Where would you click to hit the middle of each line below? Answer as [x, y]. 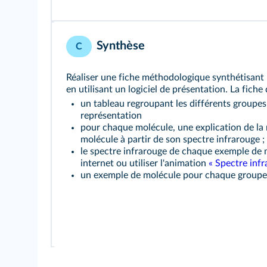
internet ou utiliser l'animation [145, 163]
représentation [111, 115]
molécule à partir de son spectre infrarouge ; [173, 139]
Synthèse [121, 46]
